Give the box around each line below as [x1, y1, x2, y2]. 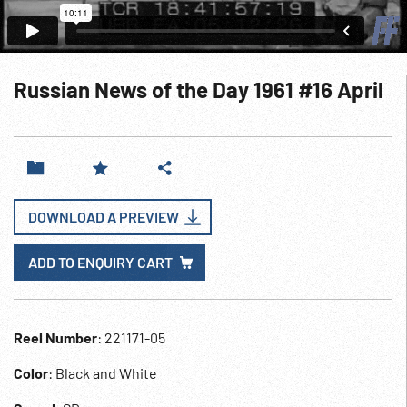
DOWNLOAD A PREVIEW [28, 208, 179, 225]
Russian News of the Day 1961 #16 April [14, 76, 383, 103]
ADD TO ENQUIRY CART [28, 253, 173, 271]
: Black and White [48, 364, 157, 382]
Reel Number [14, 329, 97, 346]
